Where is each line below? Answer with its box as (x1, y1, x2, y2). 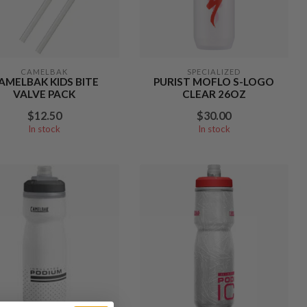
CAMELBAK (21, 66, 69, 76)
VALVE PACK (13, 87, 76, 100)
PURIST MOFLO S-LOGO (153, 75, 275, 88)
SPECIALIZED (187, 66, 241, 76)
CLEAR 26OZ (182, 87, 246, 100)
